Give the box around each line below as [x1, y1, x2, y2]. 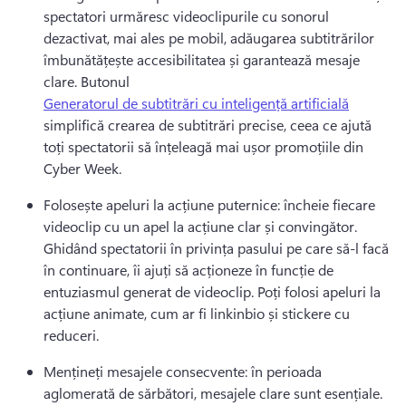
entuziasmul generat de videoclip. [43, 282, 257, 301]
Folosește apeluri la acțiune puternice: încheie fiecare [43, 195, 375, 214]
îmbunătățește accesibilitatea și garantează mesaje [43, 50, 360, 69]
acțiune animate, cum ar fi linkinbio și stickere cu [43, 304, 350, 323]
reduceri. [43, 325, 102, 344]
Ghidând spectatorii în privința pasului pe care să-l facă [43, 238, 389, 257]
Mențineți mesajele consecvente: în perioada [43, 362, 322, 381]
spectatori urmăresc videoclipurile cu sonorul [43, 6, 329, 25]
